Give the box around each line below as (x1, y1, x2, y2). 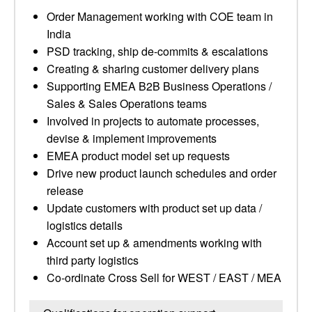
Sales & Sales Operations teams (47, 95, 207, 111)
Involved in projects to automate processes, (47, 113, 259, 129)
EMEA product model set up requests (47, 148, 230, 164)
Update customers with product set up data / (47, 200, 262, 216)
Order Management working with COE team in (47, 8, 273, 24)
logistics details (47, 217, 123, 233)
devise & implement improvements (47, 130, 217, 146)
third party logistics (47, 252, 139, 268)
